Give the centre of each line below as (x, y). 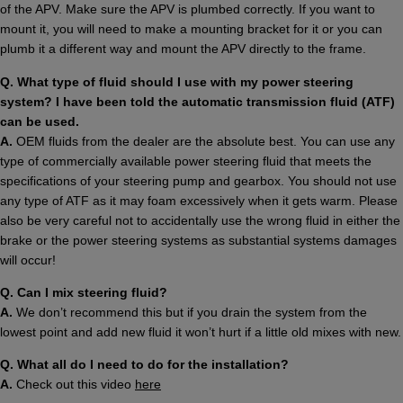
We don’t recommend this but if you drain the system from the (190, 313)
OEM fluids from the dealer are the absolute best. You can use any (204, 141)
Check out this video (74, 385)
